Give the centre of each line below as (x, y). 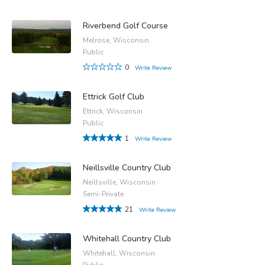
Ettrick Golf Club (114, 96)
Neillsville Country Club (127, 167)
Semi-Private (103, 194)
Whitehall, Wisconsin (119, 253)
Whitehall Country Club (127, 238)
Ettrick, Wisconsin (113, 111)
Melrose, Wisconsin (116, 40)
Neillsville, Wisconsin (119, 182)
